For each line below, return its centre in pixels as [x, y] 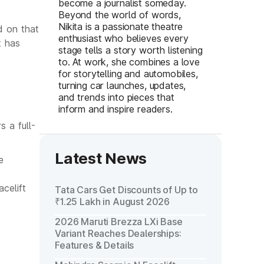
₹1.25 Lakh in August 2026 [113, 202]
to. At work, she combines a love [129, 62]
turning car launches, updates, [122, 85]
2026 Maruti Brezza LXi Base [119, 222]
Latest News [101, 158]
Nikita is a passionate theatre [121, 27]
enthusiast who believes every [123, 38]
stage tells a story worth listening [131, 50]
